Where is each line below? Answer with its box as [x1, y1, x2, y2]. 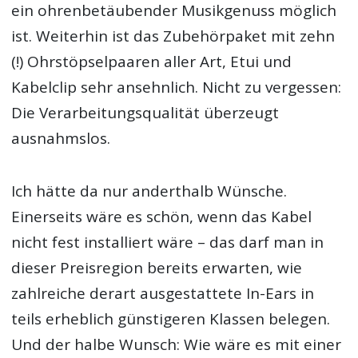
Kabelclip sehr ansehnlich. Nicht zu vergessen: [11, 76, 342, 97]
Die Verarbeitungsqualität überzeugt [11, 101, 280, 123]
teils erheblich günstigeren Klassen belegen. [11, 308, 331, 329]
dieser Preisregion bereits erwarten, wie [11, 257, 303, 278]
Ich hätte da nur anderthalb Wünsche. [11, 180, 288, 201]
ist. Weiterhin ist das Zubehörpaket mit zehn [11, 25, 336, 46]
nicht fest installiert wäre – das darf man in [11, 231, 324, 253]
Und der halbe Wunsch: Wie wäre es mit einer [11, 333, 342, 355]
